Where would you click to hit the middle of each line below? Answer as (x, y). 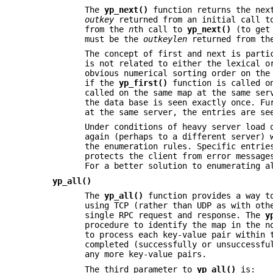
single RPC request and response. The (175, 215)
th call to (161, 29)
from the (107, 29)
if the (102, 83)
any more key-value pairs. (146, 254)
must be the (114, 39)
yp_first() (144, 83)
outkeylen (165, 39)
